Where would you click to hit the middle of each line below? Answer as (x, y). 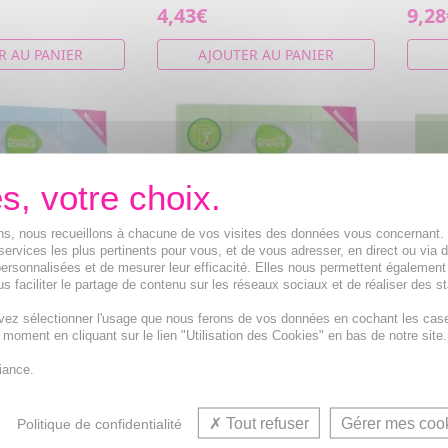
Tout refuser (266, 422)
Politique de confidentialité (100, 423)
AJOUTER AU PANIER (265, 54)
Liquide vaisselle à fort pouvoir (259, 389)
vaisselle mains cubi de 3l (251, 362)
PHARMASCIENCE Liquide (251, 342)
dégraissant (196, 405)
